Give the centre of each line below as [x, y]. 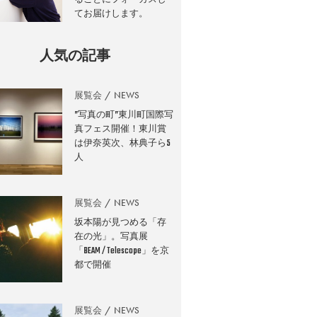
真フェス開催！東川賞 [121, 130]
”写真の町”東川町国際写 [124, 116]
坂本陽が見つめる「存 [121, 223]
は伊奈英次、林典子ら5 [123, 144]
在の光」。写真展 [111, 237]
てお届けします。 [111, 13]
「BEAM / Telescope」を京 [122, 252]
